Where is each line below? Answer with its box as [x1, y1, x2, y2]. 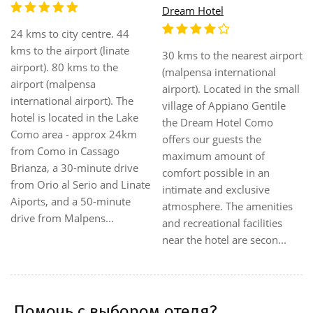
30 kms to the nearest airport [162, 48, 303, 62]
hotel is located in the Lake [10, 110, 138, 124]
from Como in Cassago [10, 143, 119, 158]
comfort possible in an [162, 166, 270, 180]
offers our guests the [162, 132, 261, 146]
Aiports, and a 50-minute [10, 194, 131, 208]
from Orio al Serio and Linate [10, 177, 150, 191]
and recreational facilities [162, 216, 282, 230]
